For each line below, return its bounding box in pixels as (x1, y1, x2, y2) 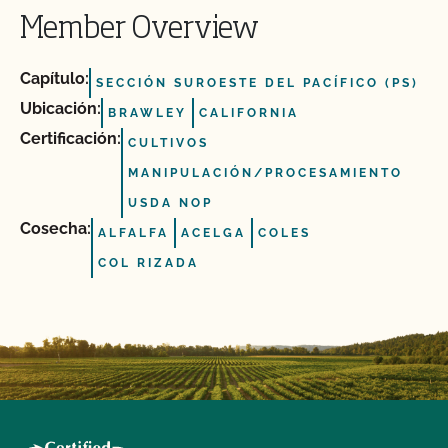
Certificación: (20, 129, 121, 148)
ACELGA (181, 226, 246, 240)
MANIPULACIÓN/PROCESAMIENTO (128, 166, 403, 180)
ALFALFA (98, 226, 169, 240)
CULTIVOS (128, 136, 209, 150)
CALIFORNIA (199, 106, 299, 120)
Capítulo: (20, 69, 89, 88)
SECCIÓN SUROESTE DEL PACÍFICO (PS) (96, 76, 419, 90)
